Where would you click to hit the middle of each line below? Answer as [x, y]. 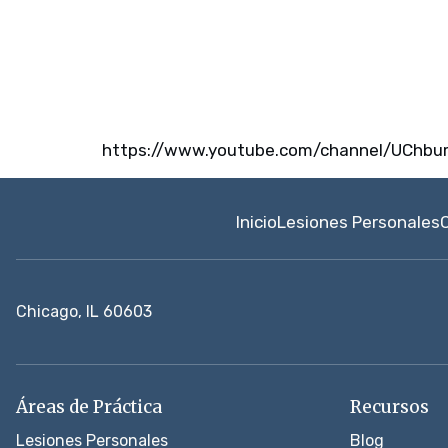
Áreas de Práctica [89, 406]
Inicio [256, 221]
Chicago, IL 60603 [84, 311]
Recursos [389, 406]
